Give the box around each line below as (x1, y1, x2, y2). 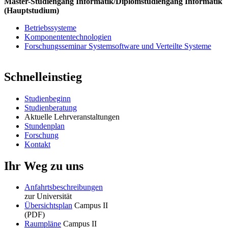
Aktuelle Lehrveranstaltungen (24, 112, 120, 121)
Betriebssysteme (24, 23, 76, 32)
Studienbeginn (24, 94, 71, 103)
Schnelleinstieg (4, 70, 82, 83)
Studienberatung (24, 103, 77, 112)
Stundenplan (24, 121, 65, 130)
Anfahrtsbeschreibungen (24, 183, 103, 192)
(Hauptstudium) (4, 6, 59, 15)
